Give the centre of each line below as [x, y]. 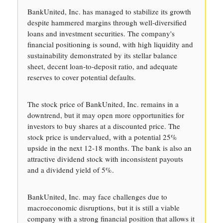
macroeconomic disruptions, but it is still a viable [104, 208]
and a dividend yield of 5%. [71, 170]
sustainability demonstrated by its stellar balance [102, 55]
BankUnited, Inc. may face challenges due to [97, 197]
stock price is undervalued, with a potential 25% [102, 137]
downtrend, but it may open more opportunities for [106, 115]
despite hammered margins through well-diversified [107, 22]
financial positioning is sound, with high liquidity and [110, 44]
